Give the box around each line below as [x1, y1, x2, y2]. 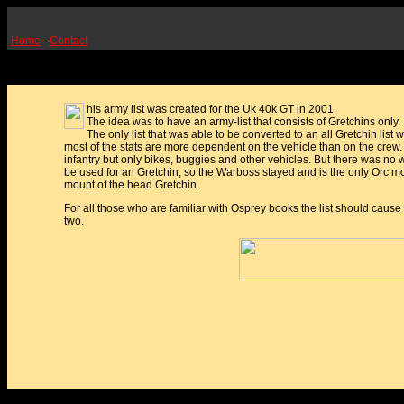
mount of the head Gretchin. [64, 179, 199, 191]
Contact [50, 34, 87, 47]
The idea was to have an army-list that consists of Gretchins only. [87, 115, 400, 128]
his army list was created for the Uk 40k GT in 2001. [87, 103, 336, 115]
